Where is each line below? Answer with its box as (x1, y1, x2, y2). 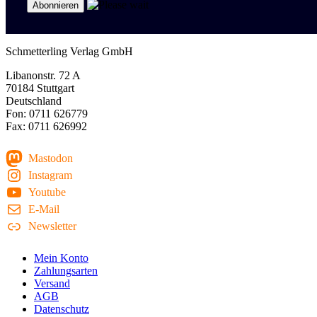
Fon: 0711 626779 (6, 107, 88, 120)
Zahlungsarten (34, 264, 98, 277)
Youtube (28, 185, 66, 198)
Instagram (28, 168, 72, 181)
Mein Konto (34, 251, 88, 264)
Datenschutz (34, 302, 89, 315)
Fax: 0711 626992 (6, 120, 87, 132)
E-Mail (28, 202, 59, 215)
